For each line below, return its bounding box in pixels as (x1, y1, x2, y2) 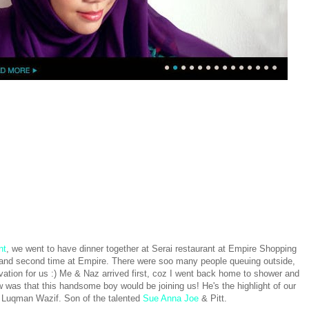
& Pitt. (198, 293, 227, 304)
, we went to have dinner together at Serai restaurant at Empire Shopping (6, 243, 297, 255)
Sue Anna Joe (142, 293, 199, 304)
